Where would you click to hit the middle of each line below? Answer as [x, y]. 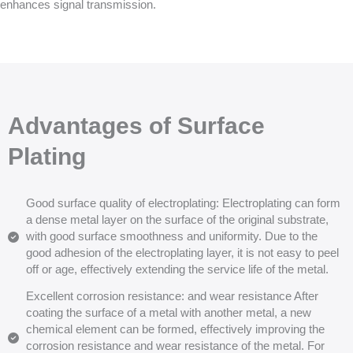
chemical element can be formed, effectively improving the [175, 329]
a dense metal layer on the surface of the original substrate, [177, 220]
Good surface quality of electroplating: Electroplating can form [183, 203]
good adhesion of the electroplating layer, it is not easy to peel [182, 253]
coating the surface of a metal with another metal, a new [168, 313]
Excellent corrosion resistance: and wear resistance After [172, 296]
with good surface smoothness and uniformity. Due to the [171, 236]
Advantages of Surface [136, 126]
